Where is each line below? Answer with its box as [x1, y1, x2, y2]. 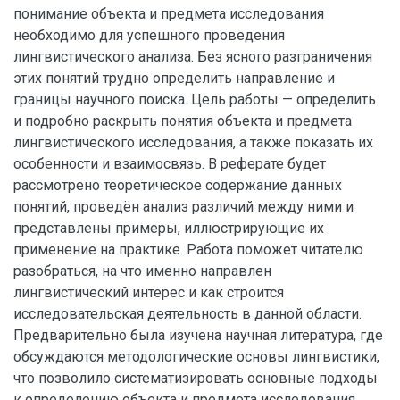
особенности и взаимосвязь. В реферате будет [13, 155, 326, 172]
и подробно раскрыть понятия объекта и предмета [13, 112, 352, 129]
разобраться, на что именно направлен [13, 262, 271, 279]
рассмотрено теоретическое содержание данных [13, 177, 342, 194]
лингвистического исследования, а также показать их [13, 134, 373, 151]
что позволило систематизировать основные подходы [13, 370, 378, 387]
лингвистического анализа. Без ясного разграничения [13, 48, 372, 65]
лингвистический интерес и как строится [13, 284, 284, 301]
